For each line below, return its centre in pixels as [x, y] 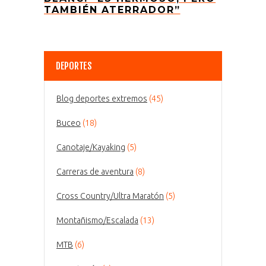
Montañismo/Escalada [97, 220]
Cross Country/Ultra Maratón [110, 196]
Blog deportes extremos [102, 98]
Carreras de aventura [95, 171]
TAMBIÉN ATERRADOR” [112, 9]
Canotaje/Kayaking [91, 147]
